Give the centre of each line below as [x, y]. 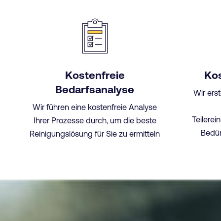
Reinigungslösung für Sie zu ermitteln [95, 133]
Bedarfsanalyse [95, 90]
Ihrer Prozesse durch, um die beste [95, 120]
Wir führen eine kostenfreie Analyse [95, 107]
